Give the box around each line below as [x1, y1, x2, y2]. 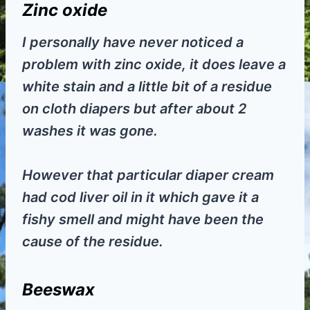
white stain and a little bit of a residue [22, 78, 272, 95]
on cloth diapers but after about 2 [22, 100, 246, 118]
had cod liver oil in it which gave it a [22, 189, 259, 206]
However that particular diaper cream [22, 167, 274, 184]
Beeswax [22, 280, 95, 300]
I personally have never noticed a [22, 34, 244, 51]
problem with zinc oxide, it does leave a [22, 56, 286, 73]
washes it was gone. [22, 122, 158, 140]
